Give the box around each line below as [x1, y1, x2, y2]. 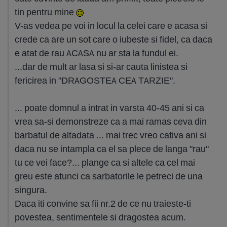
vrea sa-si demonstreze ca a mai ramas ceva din [15, 116, 207, 127]
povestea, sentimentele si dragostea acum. [15, 211, 186, 223]
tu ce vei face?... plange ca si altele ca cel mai [15, 157, 195, 168]
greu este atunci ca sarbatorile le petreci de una [15, 170, 203, 182]
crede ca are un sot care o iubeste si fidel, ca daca [15, 33, 212, 45]
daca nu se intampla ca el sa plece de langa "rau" [15, 143, 209, 155]
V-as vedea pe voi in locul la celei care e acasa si [15, 20, 207, 31]
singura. [15, 184, 47, 196]
